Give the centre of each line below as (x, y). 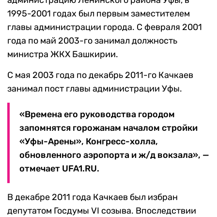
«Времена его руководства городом (97, 115)
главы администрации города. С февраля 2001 (105, 27)
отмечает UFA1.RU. (59, 169)
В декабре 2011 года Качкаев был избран (93, 197)
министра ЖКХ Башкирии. (63, 54)
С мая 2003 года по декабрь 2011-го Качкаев (100, 75)
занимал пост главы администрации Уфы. (95, 89)
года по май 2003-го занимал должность (92, 41)
